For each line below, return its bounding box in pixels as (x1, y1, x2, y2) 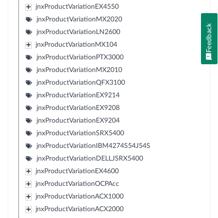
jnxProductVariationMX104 (35, 41, 117, 48)
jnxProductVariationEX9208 (36, 104, 120, 111)
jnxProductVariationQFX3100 (36, 79, 125, 86)
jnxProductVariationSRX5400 (36, 129, 124, 137)
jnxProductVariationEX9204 (36, 117, 120, 124)
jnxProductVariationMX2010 (36, 66, 122, 73)
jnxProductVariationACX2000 (35, 205, 124, 213)
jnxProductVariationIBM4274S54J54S (36, 142, 150, 149)
